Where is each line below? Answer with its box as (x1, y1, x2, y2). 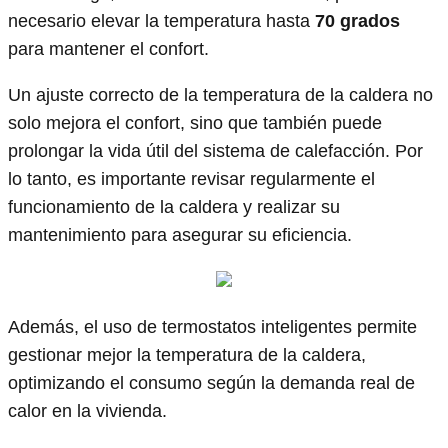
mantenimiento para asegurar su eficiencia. (8, 225, 352, 246)
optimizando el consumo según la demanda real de (8, 373, 415, 394)
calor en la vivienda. (8, 401, 167, 422)
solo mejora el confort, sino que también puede (8, 113, 382, 134)
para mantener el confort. (8, 39, 209, 60)
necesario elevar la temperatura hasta (8, 11, 315, 32)
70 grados (315, 11, 400, 32)
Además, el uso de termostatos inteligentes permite (8, 317, 417, 338)
